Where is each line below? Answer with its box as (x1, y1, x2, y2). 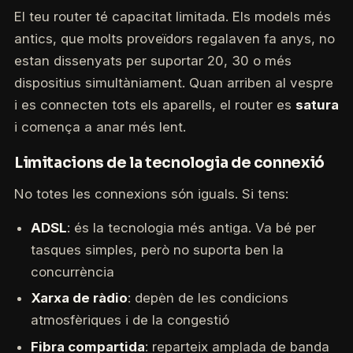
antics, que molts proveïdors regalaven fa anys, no (13, 31, 335, 47)
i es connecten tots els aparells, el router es (13, 97, 295, 113)
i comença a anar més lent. (13, 119, 186, 136)
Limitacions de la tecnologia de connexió (13, 153, 325, 172)
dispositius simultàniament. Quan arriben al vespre (13, 75, 333, 91)
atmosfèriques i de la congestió (30, 312, 229, 329)
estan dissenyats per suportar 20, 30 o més (13, 53, 292, 69)
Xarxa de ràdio (30, 290, 128, 307)
